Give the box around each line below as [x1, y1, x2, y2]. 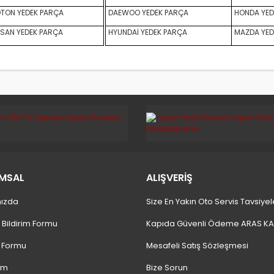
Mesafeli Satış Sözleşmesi [146, 240, 248, 251]
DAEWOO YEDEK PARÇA [106, 7, 188, 18]
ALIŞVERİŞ [146, 171, 193, 185]
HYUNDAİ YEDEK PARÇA [106, 27, 187, 37]
